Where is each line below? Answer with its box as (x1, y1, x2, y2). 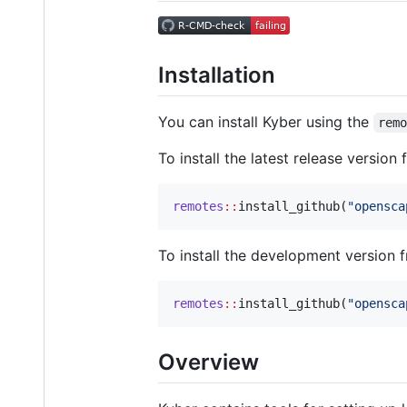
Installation (158, 61, 275, 88)
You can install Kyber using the (158, 112, 373, 131)
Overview (158, 348, 259, 375)
